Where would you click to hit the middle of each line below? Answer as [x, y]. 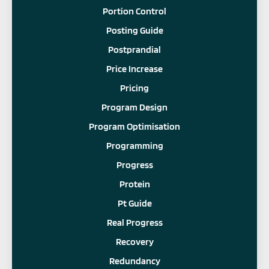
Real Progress [134, 222]
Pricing [134, 88]
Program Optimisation [134, 126]
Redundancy [134, 261]
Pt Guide [134, 203]
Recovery [134, 241]
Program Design [134, 107]
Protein [134, 184]
